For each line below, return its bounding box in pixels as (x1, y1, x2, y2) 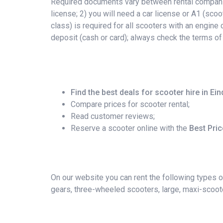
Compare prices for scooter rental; (71, 99, 190, 109)
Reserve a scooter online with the (71, 123, 189, 133)
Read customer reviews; (71, 111, 155, 121)
